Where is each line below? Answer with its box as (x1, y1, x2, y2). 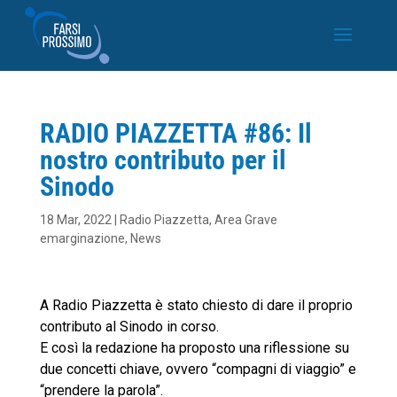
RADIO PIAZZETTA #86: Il (39, 118, 312, 149)
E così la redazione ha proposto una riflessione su (39, 339, 349, 356)
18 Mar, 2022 (39, 213, 112, 227)
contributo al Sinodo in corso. (39, 318, 219, 335)
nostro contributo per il (39, 144, 286, 175)
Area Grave (214, 213, 277, 227)
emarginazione (39, 231, 125, 245)
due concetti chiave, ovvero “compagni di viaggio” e (39, 361, 356, 378)
